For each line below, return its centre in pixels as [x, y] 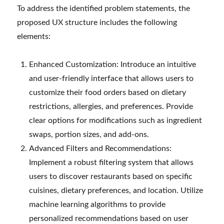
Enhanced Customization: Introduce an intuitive [113, 64]
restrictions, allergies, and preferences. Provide [111, 106]
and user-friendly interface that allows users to [111, 78]
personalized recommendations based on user [109, 218]
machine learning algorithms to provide [97, 204]
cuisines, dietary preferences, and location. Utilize [116, 190]
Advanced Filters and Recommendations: [100, 148]
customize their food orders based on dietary [108, 92]
